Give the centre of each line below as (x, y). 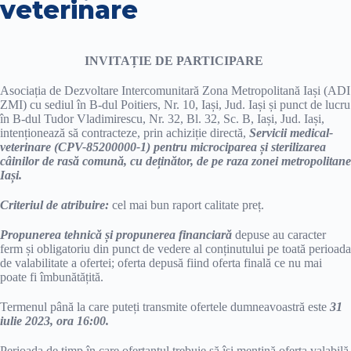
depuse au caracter (280, 235)
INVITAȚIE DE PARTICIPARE (175, 61)
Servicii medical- (291, 133)
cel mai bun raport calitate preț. (188, 205)
